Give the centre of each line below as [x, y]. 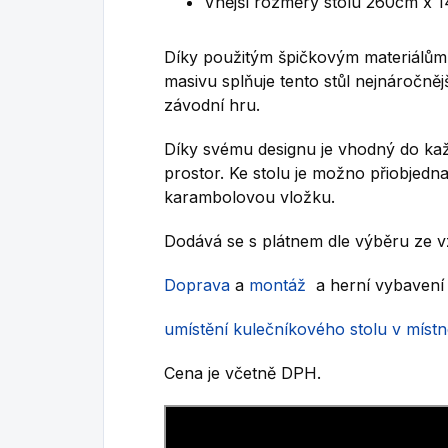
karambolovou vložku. [249, 197]
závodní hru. [212, 105]
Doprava [197, 285]
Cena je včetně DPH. [242, 373]
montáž [277, 285]
